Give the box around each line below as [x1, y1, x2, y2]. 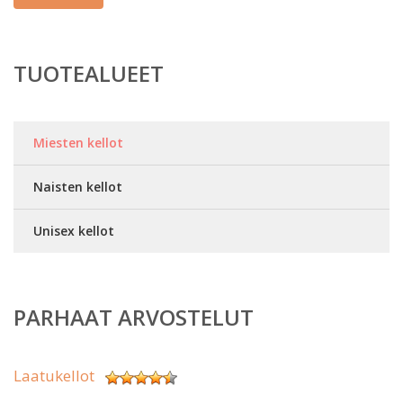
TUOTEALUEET [13, 58, 164, 89]
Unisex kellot [33, 222, 114, 240]
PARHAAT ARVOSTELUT [13, 302, 254, 333]
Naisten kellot [33, 178, 122, 196]
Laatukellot [13, 365, 94, 387]
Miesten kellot [33, 134, 123, 152]
